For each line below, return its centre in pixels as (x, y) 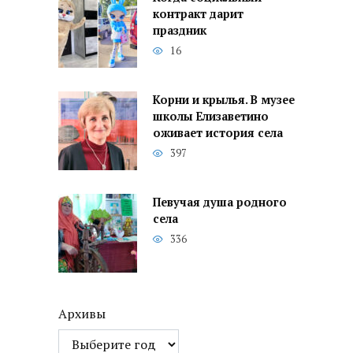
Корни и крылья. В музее (224, 100)
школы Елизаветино (211, 117)
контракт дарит (198, 14)
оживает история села (218, 133)
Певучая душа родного (220, 203)
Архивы (82, 314)
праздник (180, 31)
